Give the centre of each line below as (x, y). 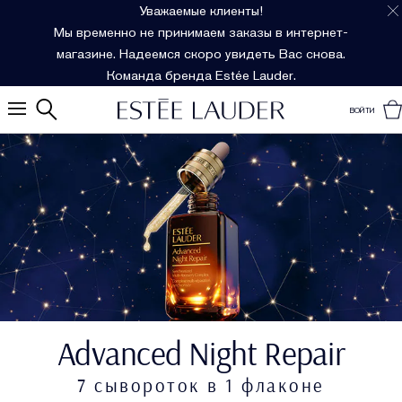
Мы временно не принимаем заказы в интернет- (201, 32)
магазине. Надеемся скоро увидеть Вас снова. (201, 54)
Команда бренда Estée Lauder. (201, 75)
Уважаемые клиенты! (201, 11)
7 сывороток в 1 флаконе (201, 385)
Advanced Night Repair (201, 352)
